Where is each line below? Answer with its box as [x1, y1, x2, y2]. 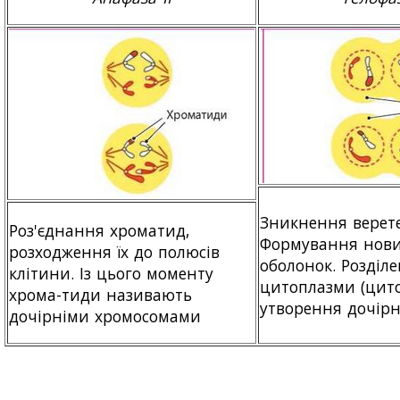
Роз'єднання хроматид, [9, 219, 191, 241]
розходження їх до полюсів [9, 240, 221, 262]
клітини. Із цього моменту [9, 262, 214, 284]
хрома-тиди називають [9, 283, 193, 305]
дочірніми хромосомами [9, 304, 202, 327]
